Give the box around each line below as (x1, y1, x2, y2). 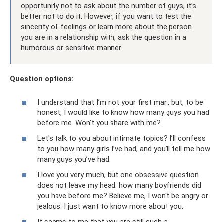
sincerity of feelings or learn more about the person (21, 22, 192, 31)
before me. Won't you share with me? (37, 118, 161, 127)
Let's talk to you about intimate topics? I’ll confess (37, 134, 206, 143)
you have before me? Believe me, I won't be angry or (37, 191, 208, 200)
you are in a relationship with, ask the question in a (21, 33, 186, 42)
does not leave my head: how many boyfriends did (37, 180, 201, 190)
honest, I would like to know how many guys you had (37, 108, 209, 117)
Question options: (10, 74, 74, 83)
